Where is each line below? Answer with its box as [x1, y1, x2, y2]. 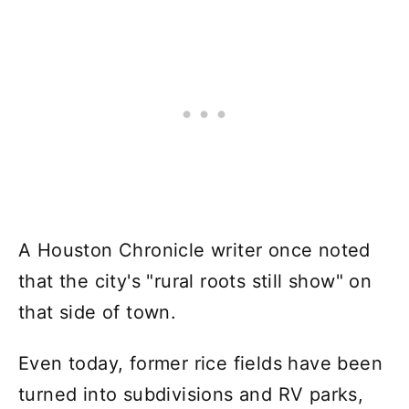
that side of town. [18, 301, 177, 324]
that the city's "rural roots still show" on [18, 270, 372, 293]
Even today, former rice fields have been [18, 352, 383, 375]
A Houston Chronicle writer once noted [18, 239, 371, 262]
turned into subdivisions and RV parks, [18, 383, 364, 406]
